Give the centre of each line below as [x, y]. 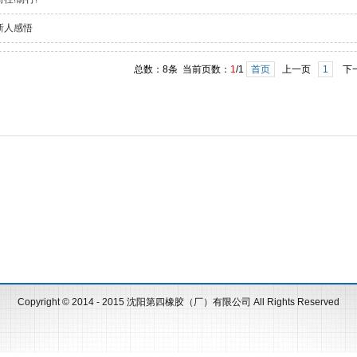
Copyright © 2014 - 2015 [72, 302]
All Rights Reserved [295, 302]
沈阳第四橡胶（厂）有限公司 [189, 302]
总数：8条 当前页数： [182, 69]
